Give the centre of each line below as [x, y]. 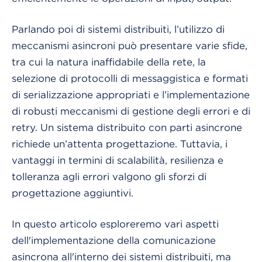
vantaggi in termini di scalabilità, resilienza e [118, 160]
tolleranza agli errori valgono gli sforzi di [109, 176]
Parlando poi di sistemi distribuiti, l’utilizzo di [118, 29]
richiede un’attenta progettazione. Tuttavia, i [120, 144]
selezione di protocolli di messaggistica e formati [130, 78]
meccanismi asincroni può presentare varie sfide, [130, 45]
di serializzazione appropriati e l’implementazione [131, 94]
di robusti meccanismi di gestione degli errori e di [131, 111]
